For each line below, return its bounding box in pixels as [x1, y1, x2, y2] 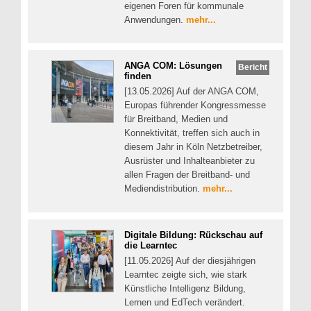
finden [124, 71, 151, 82]
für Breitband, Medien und [124, 114, 228, 125]
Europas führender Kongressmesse [124, 100, 266, 111]
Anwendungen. [124, 14, 186, 25]
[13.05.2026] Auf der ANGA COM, [124, 86, 259, 97]
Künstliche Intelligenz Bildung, [124, 283, 246, 294]
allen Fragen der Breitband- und [124, 169, 250, 180]
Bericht [238, 62, 268, 72]
